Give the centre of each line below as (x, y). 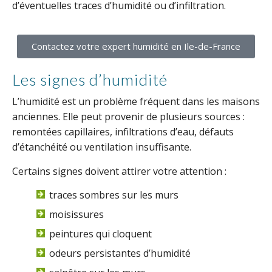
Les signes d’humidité (90, 80)
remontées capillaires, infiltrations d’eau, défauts (123, 132)
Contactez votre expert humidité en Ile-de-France (136, 46)
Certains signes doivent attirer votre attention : (119, 171)
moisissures (76, 214)
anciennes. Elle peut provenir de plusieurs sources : (128, 117)
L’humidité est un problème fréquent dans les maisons (136, 101)
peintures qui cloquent (100, 234)
